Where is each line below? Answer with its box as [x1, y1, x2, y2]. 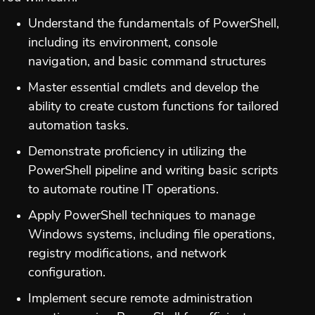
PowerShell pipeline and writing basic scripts [28, 164, 278, 178]
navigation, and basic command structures [28, 55, 266, 69]
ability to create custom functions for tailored [28, 100, 278, 114]
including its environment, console [28, 36, 217, 50]
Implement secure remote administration [28, 292, 252, 306]
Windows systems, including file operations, [28, 228, 275, 242]
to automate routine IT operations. [28, 183, 219, 197]
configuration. [28, 266, 105, 280]
